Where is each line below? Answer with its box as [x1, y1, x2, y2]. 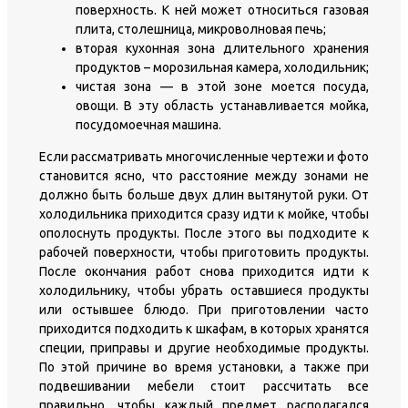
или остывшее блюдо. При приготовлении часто [39, 301, 369, 317]
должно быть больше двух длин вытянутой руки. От [39, 187, 369, 202]
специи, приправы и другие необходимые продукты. [39, 340, 369, 355]
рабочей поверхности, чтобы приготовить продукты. [39, 244, 369, 260]
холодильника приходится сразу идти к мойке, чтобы [39, 206, 369, 221]
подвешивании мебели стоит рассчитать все [39, 378, 369, 393]
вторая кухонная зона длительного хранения [76, 40, 369, 56]
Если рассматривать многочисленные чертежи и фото [39, 148, 369, 164]
